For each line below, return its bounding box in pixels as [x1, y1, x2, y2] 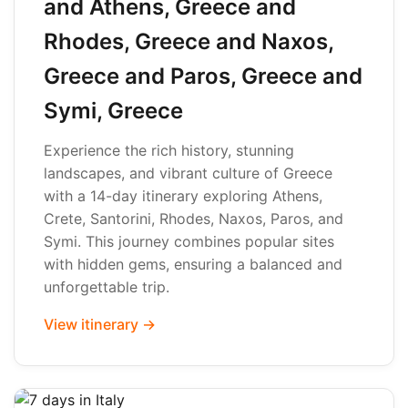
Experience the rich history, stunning [44, 141, 294, 159]
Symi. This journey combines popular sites [44, 232, 334, 250]
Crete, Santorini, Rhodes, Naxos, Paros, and [44, 209, 343, 228]
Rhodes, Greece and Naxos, [44, 28, 333, 55]
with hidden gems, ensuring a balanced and [44, 255, 342, 273]
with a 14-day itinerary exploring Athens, [44, 187, 322, 205]
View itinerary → [44, 315, 156, 333]
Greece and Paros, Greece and [44, 63, 362, 89]
